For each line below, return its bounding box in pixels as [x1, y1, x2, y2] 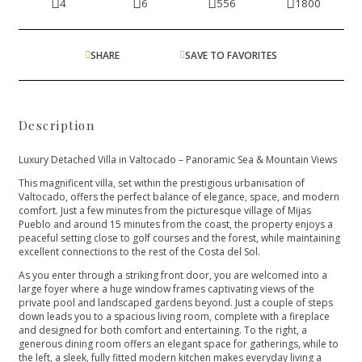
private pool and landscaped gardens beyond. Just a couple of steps [18, 295, 333, 309]
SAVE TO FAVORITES [184, 48, 277, 62]
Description [18, 117, 95, 134]
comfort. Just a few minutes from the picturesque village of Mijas [18, 203, 311, 217]
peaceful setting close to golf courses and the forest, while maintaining [18, 230, 340, 245]
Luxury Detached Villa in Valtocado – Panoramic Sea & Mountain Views [18, 152, 337, 166]
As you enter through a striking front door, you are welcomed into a [18, 267, 327, 282]
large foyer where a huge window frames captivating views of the [18, 281, 314, 296]
